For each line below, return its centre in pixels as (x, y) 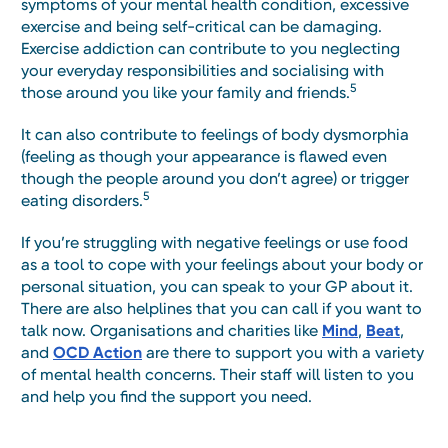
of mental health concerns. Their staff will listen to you (217, 375)
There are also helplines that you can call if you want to (221, 309)
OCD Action (97, 353)
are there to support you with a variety (283, 353)
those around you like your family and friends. (185, 93)
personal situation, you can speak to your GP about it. (217, 287)
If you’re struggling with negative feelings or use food (214, 243)
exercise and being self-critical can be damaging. (201, 27)
